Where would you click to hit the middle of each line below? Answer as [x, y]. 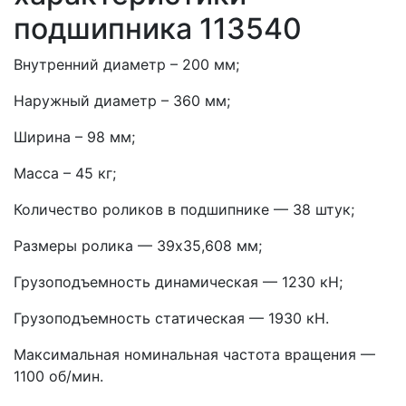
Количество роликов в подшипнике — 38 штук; [184, 209]
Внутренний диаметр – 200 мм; [126, 64]
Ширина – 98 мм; [74, 137]
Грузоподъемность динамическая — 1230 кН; [178, 282]
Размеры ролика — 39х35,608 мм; [138, 246]
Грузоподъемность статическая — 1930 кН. [171, 318]
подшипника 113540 [158, 29]
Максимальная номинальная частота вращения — [194, 354]
